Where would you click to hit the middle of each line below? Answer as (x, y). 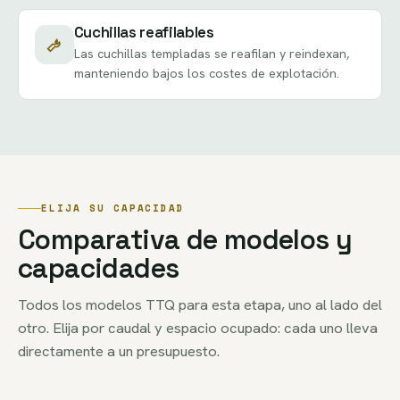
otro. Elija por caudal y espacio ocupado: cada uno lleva (198, 328)
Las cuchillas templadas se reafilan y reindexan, (211, 54)
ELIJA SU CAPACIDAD (113, 208)
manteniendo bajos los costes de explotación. (206, 74)
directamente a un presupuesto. (119, 351)
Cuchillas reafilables (144, 33)
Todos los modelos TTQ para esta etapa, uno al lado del (200, 305)
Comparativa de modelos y (185, 240)
